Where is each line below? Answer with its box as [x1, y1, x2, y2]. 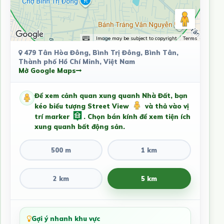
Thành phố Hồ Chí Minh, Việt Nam [18, 57, 135, 66]
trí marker [34, 112, 71, 121]
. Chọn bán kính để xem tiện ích [83, 112, 190, 121]
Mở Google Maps [18, 66, 76, 75]
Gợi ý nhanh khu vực [31, 214, 100, 223]
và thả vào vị [142, 102, 189, 110]
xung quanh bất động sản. [34, 122, 125, 131]
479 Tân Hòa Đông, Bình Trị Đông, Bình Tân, [21, 48, 178, 57]
